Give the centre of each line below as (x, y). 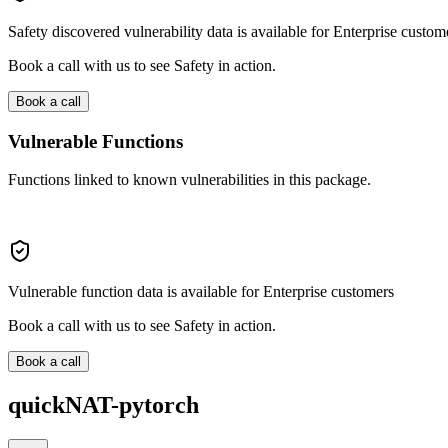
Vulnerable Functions (95, 141)
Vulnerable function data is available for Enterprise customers (201, 292)
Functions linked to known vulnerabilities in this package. (189, 180)
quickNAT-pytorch (103, 405)
